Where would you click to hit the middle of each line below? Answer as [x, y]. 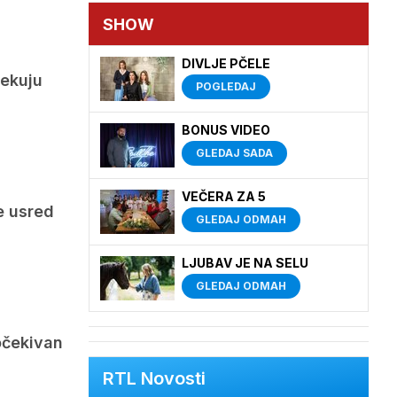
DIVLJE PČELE [226, 63]
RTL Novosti [154, 378]
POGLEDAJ [226, 86]
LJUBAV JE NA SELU [245, 263]
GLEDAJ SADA [234, 153]
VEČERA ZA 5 [224, 196]
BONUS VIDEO [226, 130]
